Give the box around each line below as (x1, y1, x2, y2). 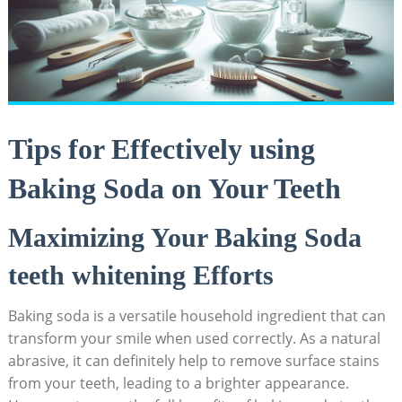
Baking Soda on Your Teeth (7, 171, 341, 205)
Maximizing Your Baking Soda (7, 222, 362, 252)
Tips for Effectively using (7, 132, 315, 165)
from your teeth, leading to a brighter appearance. (7, 372, 349, 393)
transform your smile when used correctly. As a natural (7, 328, 380, 348)
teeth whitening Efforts (7, 259, 274, 290)
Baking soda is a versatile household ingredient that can (7, 305, 386, 326)
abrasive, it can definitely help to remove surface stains (7, 350, 380, 371)
